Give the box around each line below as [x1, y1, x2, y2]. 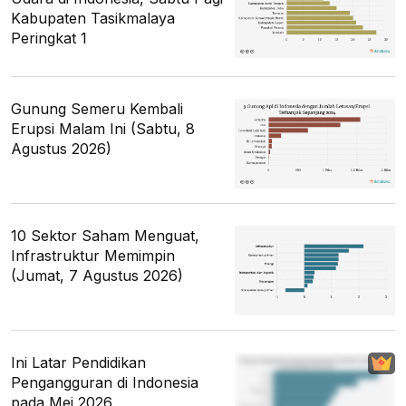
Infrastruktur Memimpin [11, 246, 175, 265]
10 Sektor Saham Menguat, [11, 226, 199, 245]
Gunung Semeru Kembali [11, 99, 183, 118]
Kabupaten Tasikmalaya [11, 8, 175, 27]
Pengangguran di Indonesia [11, 373, 198, 392]
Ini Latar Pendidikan [11, 353, 146, 372]
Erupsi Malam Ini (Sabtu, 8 [11, 119, 195, 138]
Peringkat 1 [11, 28, 87, 47]
